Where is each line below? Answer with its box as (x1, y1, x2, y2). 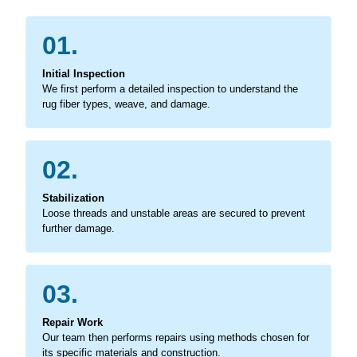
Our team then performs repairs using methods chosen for (42, 331, 309, 343)
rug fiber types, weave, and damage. (42, 97, 210, 110)
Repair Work (42, 316, 103, 328)
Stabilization (42, 191, 104, 204)
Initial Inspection (42, 67, 125, 80)
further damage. (42, 222, 115, 234)
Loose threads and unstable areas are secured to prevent (42, 206, 305, 219)
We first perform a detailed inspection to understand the (42, 82, 298, 95)
